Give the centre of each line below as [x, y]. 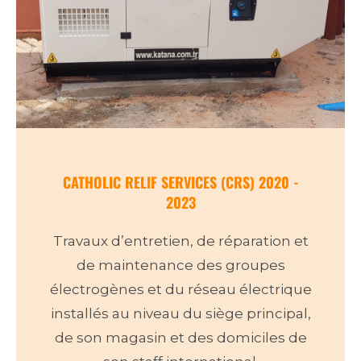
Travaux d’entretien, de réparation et [180, 241]
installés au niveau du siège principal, [180, 313]
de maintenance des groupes [180, 265]
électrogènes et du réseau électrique [180, 289]
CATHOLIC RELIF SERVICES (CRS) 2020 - [180, 182]
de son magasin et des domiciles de [180, 337]
